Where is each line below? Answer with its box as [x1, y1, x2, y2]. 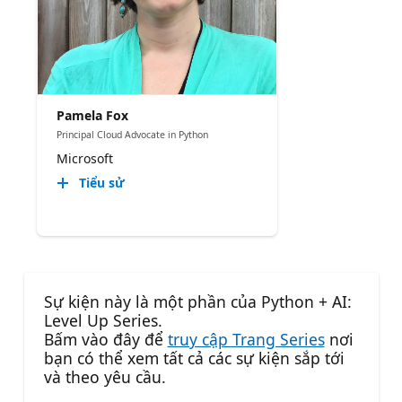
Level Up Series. [43, 309, 162, 331]
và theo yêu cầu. [43, 365, 166, 388]
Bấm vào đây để [43, 328, 168, 350]
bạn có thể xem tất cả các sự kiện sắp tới [43, 346, 345, 369]
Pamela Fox [56, 106, 128, 124]
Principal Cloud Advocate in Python [56, 127, 208, 141]
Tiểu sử [78, 174, 125, 192]
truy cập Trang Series [167, 328, 325, 350]
